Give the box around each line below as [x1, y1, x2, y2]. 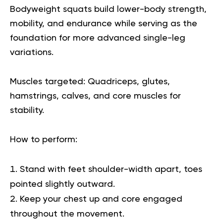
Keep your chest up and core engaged [20, 194, 182, 204]
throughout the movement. [10, 209, 124, 219]
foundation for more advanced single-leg [10, 33, 185, 43]
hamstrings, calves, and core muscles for [10, 91, 181, 101]
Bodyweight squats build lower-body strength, [10, 4, 207, 14]
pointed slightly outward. [10, 179, 115, 189]
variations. [10, 48, 54, 57]
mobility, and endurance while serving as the [10, 19, 197, 28]
